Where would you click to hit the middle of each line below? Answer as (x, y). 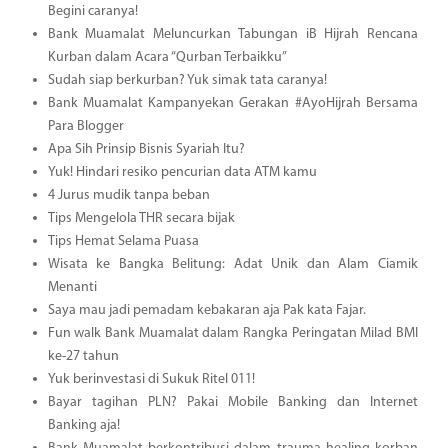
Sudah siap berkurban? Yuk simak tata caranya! (187, 80)
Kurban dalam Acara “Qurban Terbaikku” (167, 57)
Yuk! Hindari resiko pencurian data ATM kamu (182, 172)
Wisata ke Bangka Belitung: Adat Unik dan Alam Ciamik (232, 264)
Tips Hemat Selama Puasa (123, 241)
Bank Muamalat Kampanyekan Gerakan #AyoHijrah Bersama (232, 103)
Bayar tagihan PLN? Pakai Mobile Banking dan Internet (232, 402)
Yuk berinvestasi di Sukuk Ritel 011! (151, 379)
